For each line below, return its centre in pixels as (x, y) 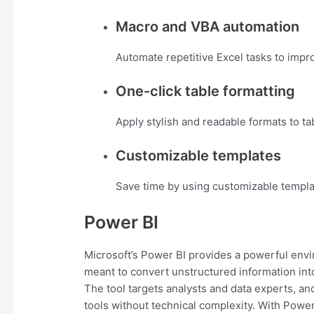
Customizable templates (199, 156)
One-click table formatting (206, 91)
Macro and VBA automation (208, 27)
